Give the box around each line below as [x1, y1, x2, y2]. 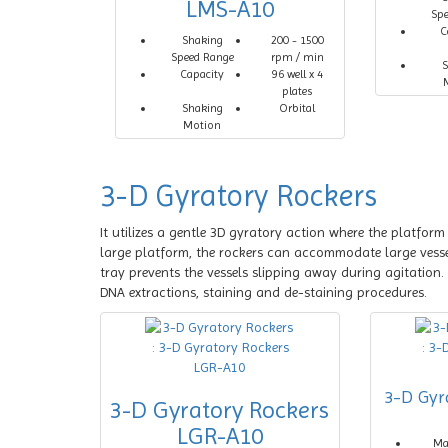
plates [282, 84, 313, 98]
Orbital [279, 101, 316, 115]
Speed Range [170, 50, 234, 64]
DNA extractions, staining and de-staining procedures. [100, 284, 427, 300]
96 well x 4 [271, 67, 323, 81]
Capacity [180, 67, 225, 81]
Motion [183, 118, 222, 132]
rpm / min [270, 50, 324, 64]
